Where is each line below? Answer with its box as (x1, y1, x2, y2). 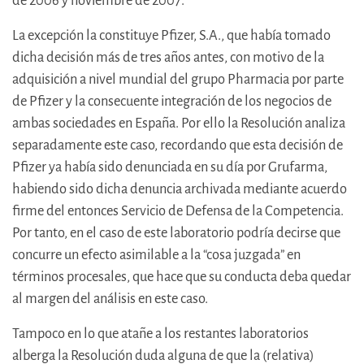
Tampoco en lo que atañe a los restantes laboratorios (12, 326, 309, 342)
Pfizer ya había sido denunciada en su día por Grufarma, (12, 159, 327, 175)
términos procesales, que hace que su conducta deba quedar (12, 269, 351, 285)
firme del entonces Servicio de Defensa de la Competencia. (12, 203, 344, 219)
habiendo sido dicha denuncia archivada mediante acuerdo (12, 181, 347, 197)
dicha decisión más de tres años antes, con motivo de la (12, 50, 324, 66)
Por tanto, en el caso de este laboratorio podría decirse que (12, 225, 340, 241)
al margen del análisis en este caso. (12, 291, 208, 307)
